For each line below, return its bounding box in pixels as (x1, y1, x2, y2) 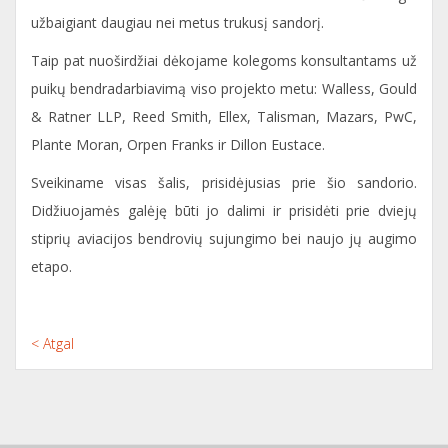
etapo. (31, 257, 72, 276)
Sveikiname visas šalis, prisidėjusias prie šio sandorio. (31, 173, 417, 192)
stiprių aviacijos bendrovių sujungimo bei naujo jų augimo (31, 229, 417, 248)
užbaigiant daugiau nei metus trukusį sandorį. (31, 13, 324, 32)
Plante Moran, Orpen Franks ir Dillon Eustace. (31, 135, 325, 154)
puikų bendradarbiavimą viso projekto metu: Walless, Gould (31, 79, 417, 98)
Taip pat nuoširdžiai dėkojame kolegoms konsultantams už (31, 51, 417, 70)
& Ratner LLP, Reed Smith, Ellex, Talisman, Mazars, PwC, (31, 107, 417, 126)
